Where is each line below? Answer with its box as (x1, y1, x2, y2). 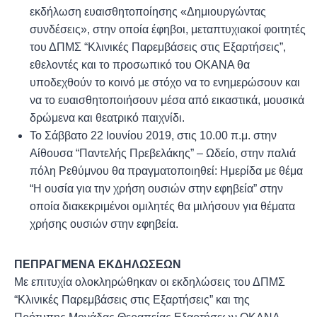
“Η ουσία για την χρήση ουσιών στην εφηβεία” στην (30, 182, 283, 195)
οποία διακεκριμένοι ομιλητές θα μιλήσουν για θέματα (30, 200, 295, 212)
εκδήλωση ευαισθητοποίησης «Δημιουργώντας (30, 5, 266, 18)
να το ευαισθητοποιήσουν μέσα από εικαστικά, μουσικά (30, 93, 304, 106)
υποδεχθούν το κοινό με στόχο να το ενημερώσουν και (30, 76, 300, 88)
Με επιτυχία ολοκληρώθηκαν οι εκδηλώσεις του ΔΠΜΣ (13, 275, 285, 288)
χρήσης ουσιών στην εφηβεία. (30, 217, 178, 230)
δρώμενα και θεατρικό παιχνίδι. (30, 111, 185, 124)
